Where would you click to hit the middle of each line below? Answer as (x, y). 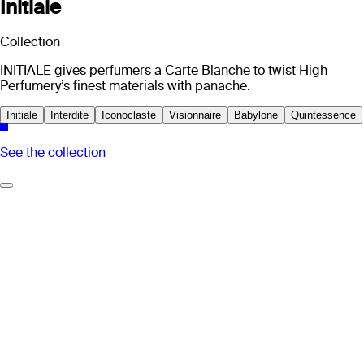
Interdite (69, 115)
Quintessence (323, 115)
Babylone (256, 115)
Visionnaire (195, 115)
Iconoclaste (129, 115)
